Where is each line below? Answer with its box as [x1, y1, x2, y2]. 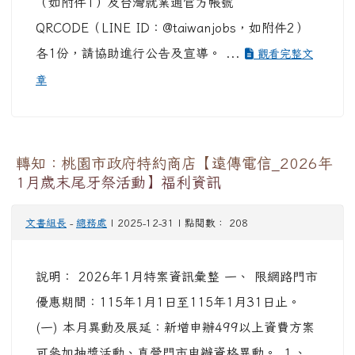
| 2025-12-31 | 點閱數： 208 [107, 218, 248, 229]
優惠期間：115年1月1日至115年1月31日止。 [36, 296, 300, 309]
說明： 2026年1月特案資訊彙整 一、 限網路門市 [36, 270, 318, 284]
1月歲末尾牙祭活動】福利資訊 [16, 174, 221, 190]
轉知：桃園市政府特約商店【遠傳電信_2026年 [16, 155, 333, 171]
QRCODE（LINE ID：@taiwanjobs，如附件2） [36, 21, 307, 35]
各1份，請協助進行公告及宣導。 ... [36, 47, 245, 60]
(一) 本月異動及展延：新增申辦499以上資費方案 [36, 321, 315, 334]
